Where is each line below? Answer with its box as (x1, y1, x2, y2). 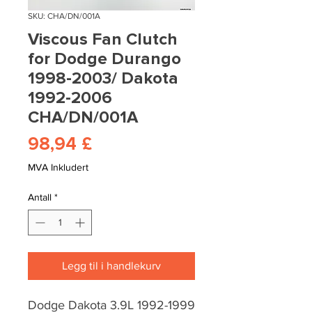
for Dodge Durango (28, 49, 181, 70)
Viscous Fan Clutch (28, 29, 178, 50)
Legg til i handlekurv (62, 260, 161, 272)
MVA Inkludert (28, 162, 88, 173)
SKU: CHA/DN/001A (28, 11, 100, 22)
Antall (28, 192, 52, 203)
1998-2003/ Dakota (28, 68, 178, 89)
